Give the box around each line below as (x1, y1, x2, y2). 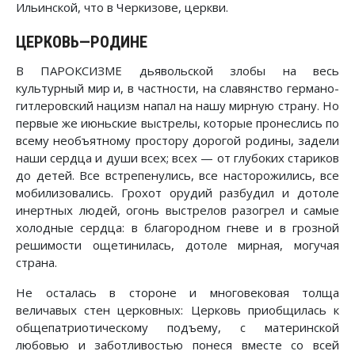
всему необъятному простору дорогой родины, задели (16, 132, 339, 148)
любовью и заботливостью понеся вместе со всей (16, 336, 339, 353)
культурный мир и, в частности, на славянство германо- (16, 79, 339, 96)
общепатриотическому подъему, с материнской (16, 319, 339, 335)
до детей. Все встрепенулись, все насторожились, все (16, 166, 339, 183)
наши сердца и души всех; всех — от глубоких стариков (16, 149, 339, 166)
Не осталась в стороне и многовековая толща (16, 284, 339, 300)
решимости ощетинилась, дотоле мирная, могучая (16, 236, 339, 253)
